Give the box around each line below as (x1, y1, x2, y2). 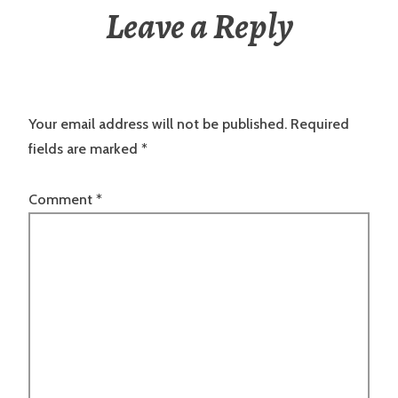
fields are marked (28, 140, 141, 158)
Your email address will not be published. (28, 115, 287, 133)
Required (291, 115, 349, 133)
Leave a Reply (105, 2, 293, 52)
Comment (28, 190, 96, 208)
